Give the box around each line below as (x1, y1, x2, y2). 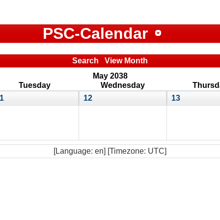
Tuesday (19, 81, 51, 89)
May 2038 (92, 71, 128, 80)
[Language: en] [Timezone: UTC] (54, 146, 166, 155)
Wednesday (100, 81, 145, 89)
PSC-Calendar (42, 25, 148, 43)
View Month (105, 56, 148, 65)
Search (72, 56, 99, 65)
